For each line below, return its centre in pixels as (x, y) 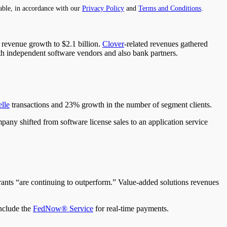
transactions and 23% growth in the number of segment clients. (111, 104)
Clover (113, 44)
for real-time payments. (131, 208)
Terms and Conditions (170, 8)
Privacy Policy (103, 8)
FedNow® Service (63, 208)
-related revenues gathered (166, 44)
